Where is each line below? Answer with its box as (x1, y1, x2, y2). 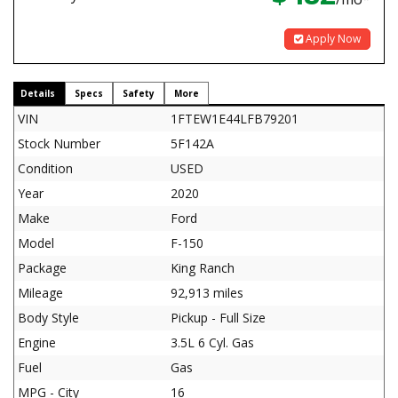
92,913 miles (171, 284, 243, 301)
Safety (123, 87, 155, 99)
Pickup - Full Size (171, 309, 266, 326)
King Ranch (171, 259, 235, 276)
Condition (18, 160, 73, 177)
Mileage (18, 284, 63, 301)
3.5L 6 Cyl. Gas (171, 334, 254, 351)
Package (18, 259, 67, 276)
